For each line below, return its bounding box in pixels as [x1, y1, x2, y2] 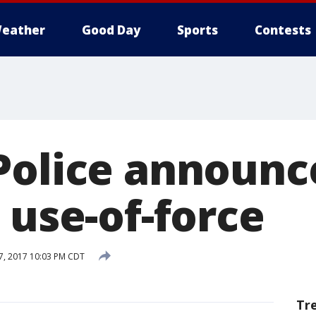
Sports [177, 22, 218, 38]
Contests [255, 22, 311, 38]
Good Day [82, 22, 140, 38]
